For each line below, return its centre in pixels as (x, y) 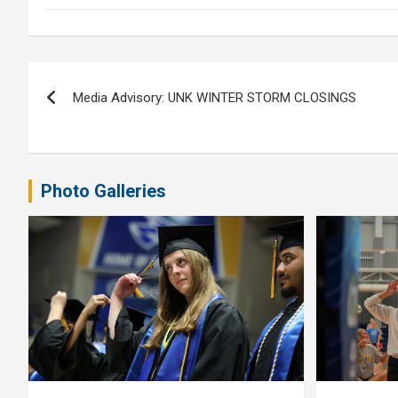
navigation (94, 116)
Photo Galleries (103, 191)
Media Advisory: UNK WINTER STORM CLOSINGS (215, 98)
